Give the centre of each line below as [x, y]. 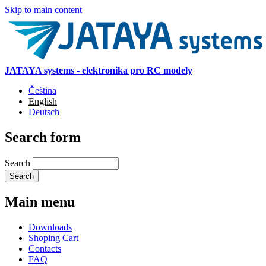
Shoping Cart [53, 237]
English [43, 101]
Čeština [42, 91]
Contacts [45, 248]
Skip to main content [43, 10]
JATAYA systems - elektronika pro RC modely [99, 70]
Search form [43, 137]
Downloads [50, 227]
